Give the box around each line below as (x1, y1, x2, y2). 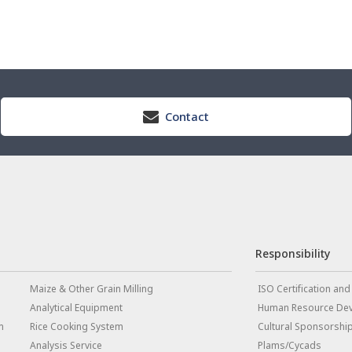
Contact (165, 108, 209, 124)
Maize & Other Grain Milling (29, 282, 153, 296)
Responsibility (255, 246, 330, 262)
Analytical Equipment (29, 301, 123, 315)
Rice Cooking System (29, 320, 123, 334)
